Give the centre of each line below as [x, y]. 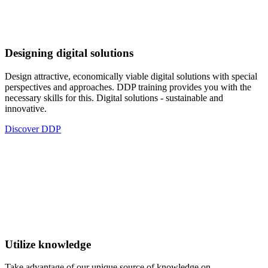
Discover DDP [33, 129]
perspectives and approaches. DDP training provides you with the [128, 87]
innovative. [26, 109]
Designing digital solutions [69, 53]
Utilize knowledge [48, 244]
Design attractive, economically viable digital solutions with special [131, 76]
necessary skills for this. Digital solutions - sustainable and [114, 98]
